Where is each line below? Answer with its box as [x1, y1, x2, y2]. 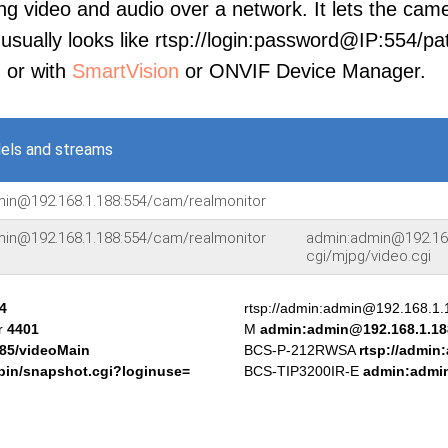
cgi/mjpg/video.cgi [306, 247, 431, 265]
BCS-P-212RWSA [244, 342, 359, 358]
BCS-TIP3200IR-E [244, 363, 363, 379]
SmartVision [72, 60, 179, 82]
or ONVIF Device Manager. [179, 60, 426, 82]
